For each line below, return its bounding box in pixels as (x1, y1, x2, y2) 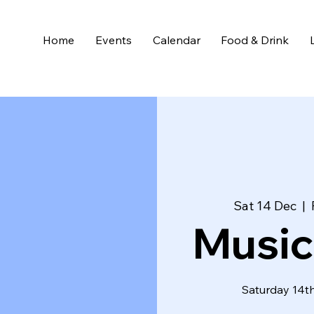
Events (95, 33, 132, 48)
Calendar (152, 33, 200, 48)
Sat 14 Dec (233, 197, 297, 214)
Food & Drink (221, 33, 289, 48)
